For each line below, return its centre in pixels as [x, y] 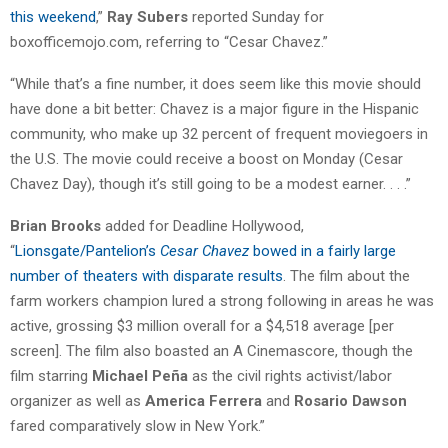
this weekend [53, 16]
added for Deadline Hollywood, [202, 225]
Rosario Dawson [350, 400]
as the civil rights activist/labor [290, 375]
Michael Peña [140, 375]
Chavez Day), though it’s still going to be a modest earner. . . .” [210, 183]
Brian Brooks [55, 225]
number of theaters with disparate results [146, 275]
